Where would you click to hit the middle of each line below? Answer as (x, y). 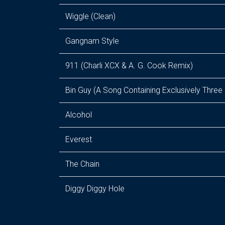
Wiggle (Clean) (90, 16)
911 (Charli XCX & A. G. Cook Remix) (129, 66)
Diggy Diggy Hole (95, 189)
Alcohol (79, 115)
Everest (79, 139)
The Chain (82, 164)
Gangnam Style (92, 41)
